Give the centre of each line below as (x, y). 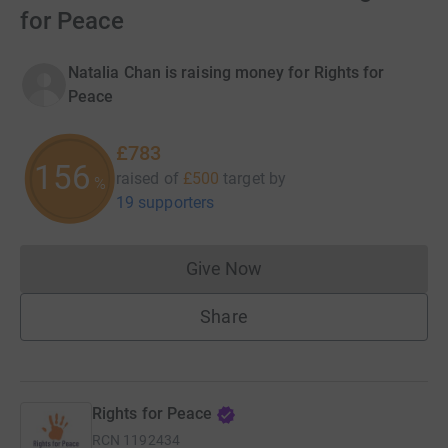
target (244, 178)
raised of (147, 178)
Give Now (224, 268)
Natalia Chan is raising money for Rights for (226, 72)
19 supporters (165, 202)
